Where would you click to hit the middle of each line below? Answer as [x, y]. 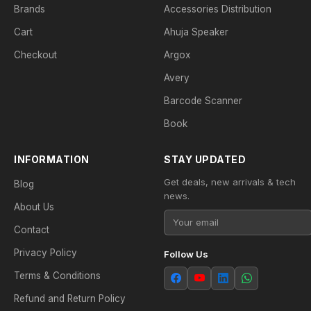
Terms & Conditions [57, 276]
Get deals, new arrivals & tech [230, 182]
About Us [34, 207]
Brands [30, 9]
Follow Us [186, 254]
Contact [32, 230]
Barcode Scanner [203, 101]
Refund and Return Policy [70, 299]
